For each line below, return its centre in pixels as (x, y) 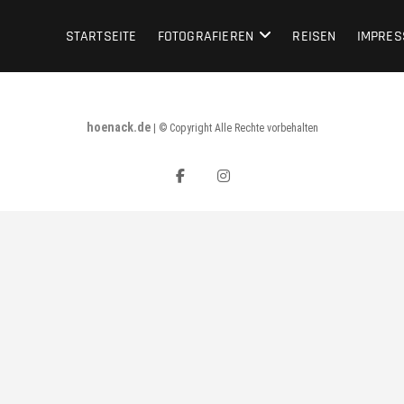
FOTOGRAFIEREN (206, 37)
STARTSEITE (101, 37)
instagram (277, 175)
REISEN (314, 37)
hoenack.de (118, 127)
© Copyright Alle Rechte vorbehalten (238, 128)
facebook (225, 175)
